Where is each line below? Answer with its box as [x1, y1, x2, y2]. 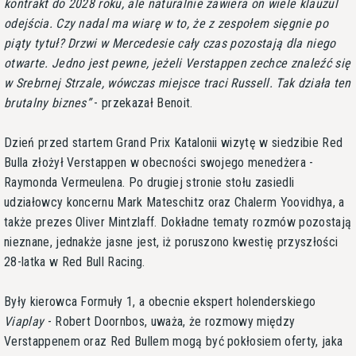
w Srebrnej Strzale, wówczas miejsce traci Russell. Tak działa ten [4, 75, 351, 91]
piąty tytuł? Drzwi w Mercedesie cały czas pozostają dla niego [4, 35, 336, 51]
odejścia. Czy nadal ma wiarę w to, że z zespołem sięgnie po [4, 15, 328, 31]
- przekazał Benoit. [91, 95, 193, 110]
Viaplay [4, 313, 44, 329]
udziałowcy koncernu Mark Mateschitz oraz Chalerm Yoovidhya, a [4, 194, 345, 210]
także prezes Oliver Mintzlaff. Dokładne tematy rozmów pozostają [4, 214, 352, 230]
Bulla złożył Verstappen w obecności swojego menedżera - [4, 154, 314, 170]
